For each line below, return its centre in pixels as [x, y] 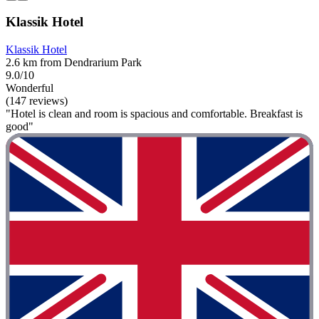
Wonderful [30, 88]
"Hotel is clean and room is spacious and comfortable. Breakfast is [154, 114]
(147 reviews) [37, 101]
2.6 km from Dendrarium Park [74, 62]
